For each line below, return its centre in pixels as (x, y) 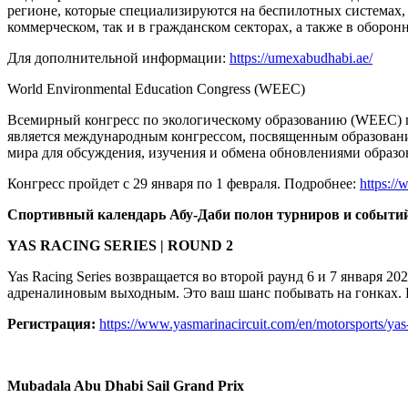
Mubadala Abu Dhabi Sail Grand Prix (127, 386)
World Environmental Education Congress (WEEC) (156, 89)
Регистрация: (53, 324)
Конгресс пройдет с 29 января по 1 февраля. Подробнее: (184, 184)
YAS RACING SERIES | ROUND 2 (120, 246)
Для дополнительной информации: (118, 58)
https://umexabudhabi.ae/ (301, 58)
